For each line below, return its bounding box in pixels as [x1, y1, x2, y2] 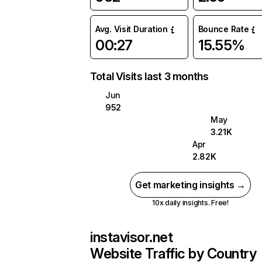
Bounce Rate [198, 24, 249, 34]
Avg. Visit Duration [95, 24, 168, 34]
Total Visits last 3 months [90, 70, 209, 82]
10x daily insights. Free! [151, 198, 229, 207]
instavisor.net [90, 229, 173, 246]
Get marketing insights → [135, 179, 246, 191]
